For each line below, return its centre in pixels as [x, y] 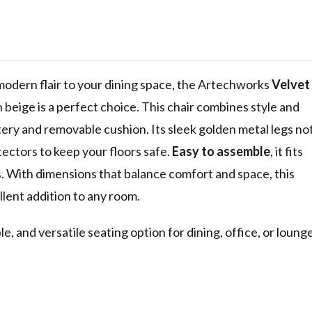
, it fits [287, 151]
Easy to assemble [221, 151]
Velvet [291, 85]
